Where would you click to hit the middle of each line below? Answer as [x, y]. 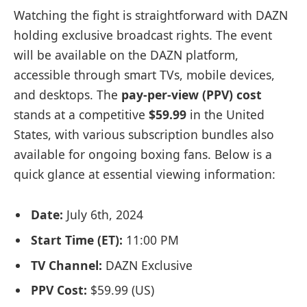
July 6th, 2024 [103, 215]
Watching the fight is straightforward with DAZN [151, 15]
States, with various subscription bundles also [144, 134]
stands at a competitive [81, 114]
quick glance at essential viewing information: [145, 174]
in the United [225, 114]
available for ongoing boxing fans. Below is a [143, 154]
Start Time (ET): [77, 240]
